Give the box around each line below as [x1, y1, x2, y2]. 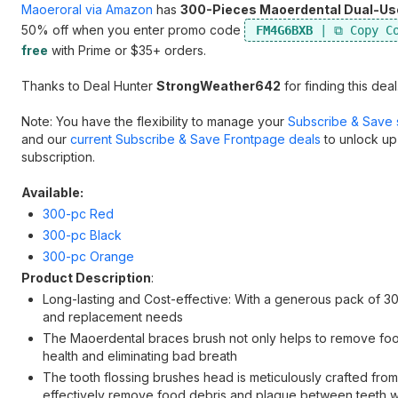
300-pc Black [43, 227, 122, 243]
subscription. [21, 149, 95, 164]
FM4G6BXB [256, 23, 313, 37]
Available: [21, 185, 84, 200]
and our [21, 131, 70, 147]
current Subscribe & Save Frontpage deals [70, 131, 321, 147]
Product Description [21, 270, 151, 285]
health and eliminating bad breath [43, 348, 237, 363]
